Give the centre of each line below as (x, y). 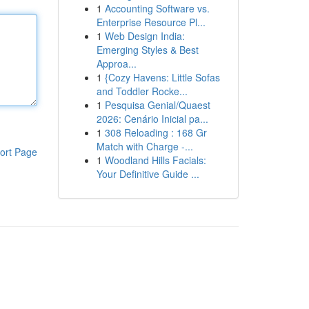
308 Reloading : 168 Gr (156, 132)
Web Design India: (144, 36)
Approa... (116, 63)
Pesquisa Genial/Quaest (157, 105)
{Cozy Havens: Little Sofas (162, 77)
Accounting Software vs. (157, 8)
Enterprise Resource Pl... (151, 22)
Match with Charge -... (144, 146)
